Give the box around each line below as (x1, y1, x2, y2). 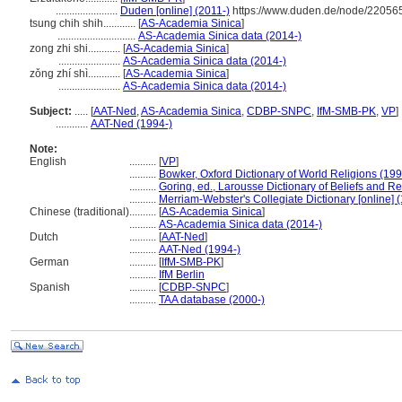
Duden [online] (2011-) (120, 4, 230, 17)
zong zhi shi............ (30, 42, 123, 55)
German (30, 256, 69, 268)
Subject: (30, 105, 72, 118)
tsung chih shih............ (30, 17, 138, 30)
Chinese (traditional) (30, 205, 129, 218)
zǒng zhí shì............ (30, 67, 123, 80)
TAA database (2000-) (159, 293, 265, 306)
